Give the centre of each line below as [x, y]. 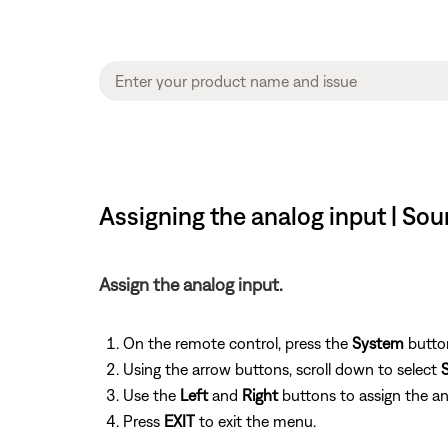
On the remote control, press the [237, 343]
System [377, 343]
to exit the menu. [255, 421]
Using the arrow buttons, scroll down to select [281, 369]
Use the [151, 395]
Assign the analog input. [190, 284]
